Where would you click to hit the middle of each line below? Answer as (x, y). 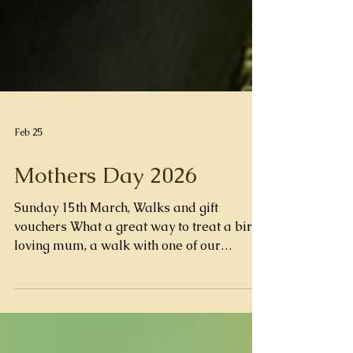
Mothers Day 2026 (106, 262)
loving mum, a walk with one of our (117, 332)
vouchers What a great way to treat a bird (137, 313)
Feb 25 (28, 219)
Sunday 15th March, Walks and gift (116, 294)
